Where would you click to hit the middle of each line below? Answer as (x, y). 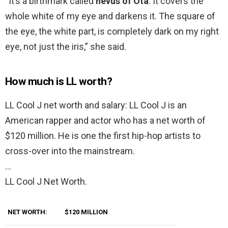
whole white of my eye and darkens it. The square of (110, 16)
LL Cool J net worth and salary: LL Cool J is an (96, 105)
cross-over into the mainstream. (70, 151)
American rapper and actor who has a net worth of (105, 121)
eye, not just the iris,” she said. (66, 47)
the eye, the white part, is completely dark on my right (112, 32)
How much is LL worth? (59, 82)
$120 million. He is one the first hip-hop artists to (103, 136)
